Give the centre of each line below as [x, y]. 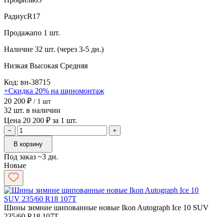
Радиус [15, 16]
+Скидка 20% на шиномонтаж [54, 91]
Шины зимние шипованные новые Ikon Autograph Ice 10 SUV [106, 207]
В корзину [28, 144]
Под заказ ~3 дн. [31, 156]
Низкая [17, 65]
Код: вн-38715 [27, 82]
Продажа [19, 32]
